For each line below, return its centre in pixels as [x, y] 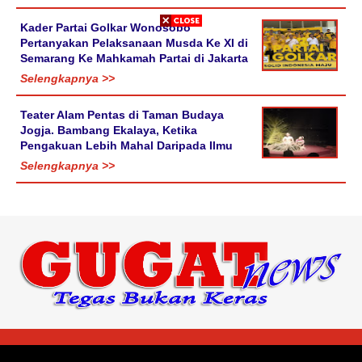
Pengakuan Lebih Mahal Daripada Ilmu [126, 145]
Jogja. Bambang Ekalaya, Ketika [109, 130]
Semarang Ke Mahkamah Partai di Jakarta [134, 58]
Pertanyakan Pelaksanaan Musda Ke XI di [134, 42]
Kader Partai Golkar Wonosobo [105, 27]
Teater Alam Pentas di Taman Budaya [122, 114]
